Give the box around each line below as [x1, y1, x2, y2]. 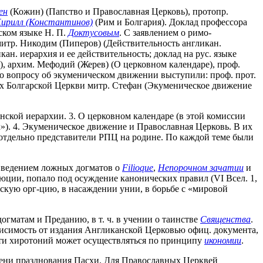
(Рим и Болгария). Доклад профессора [93, 17, 247, 28]
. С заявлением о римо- [119, 28, 211, 38]
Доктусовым [68, 28, 119, 38]
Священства [200, 214, 251, 225]
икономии [204, 235, 241, 246]
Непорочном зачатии [158, 163, 244, 173]
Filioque [122, 163, 153, 173]
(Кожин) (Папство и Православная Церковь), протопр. [8, 6, 228, 17]
